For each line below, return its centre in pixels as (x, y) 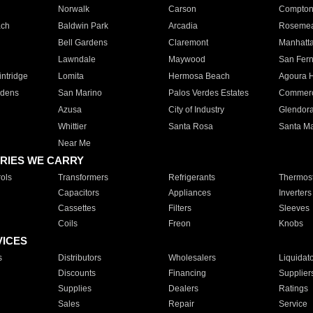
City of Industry (196, 110)
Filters (180, 208)
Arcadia (183, 26)
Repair (181, 304)
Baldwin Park (83, 26)
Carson (182, 9)
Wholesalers (192, 258)
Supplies (74, 289)
